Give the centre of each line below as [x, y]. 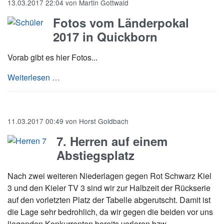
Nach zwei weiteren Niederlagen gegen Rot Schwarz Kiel [109, 176]
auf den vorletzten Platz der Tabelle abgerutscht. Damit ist [109, 200]
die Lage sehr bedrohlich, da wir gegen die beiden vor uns [110, 212]
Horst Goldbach [104, 121]
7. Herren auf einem [112, 141]
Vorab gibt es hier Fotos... [52, 57]
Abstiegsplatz [95, 155]
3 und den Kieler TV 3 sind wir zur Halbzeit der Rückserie [109, 188]
